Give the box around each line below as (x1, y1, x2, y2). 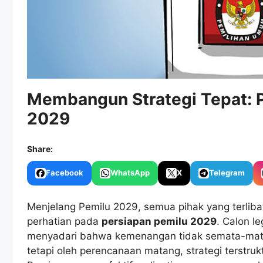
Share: (27, 143, 53, 154)
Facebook (46, 168, 83, 178)
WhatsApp (110, 168, 150, 178)
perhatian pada (27, 215, 102, 227)
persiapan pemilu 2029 (102, 215, 217, 227)
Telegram (209, 168, 245, 178)
